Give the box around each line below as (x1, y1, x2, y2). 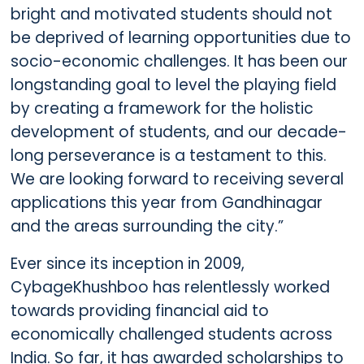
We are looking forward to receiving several (10, 168, 344, 191)
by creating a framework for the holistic (10, 97, 314, 120)
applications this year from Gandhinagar (10, 192, 323, 214)
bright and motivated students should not (10, 3, 332, 26)
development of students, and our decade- (10, 121, 347, 144)
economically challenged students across (10, 323, 332, 346)
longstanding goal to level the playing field (10, 74, 336, 97)
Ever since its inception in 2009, (10, 253, 245, 275)
